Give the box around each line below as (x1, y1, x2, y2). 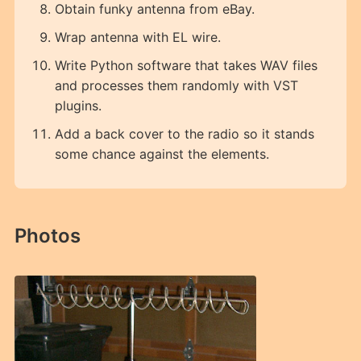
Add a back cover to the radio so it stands (54, 126, 314, 143)
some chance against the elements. (54, 146, 269, 163)
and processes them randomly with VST (54, 77, 298, 94)
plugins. (54, 98, 102, 114)
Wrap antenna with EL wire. (54, 29, 221, 46)
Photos (14, 224, 81, 248)
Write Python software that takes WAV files (54, 57, 317, 74)
